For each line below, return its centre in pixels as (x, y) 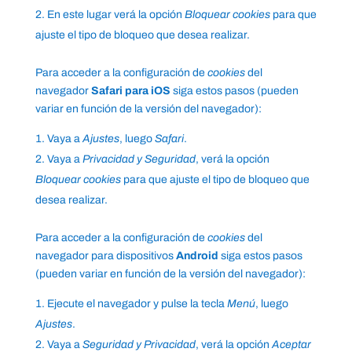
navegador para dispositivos (105, 256)
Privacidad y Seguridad (139, 159)
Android (197, 256)
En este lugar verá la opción (115, 15)
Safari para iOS (130, 91)
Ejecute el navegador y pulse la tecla (137, 304)
